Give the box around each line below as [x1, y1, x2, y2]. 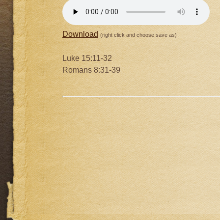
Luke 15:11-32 [62, 54, 112, 63]
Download [62, 30, 98, 39]
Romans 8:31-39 [62, 66, 120, 75]
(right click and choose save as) [100, 32, 177, 38]
